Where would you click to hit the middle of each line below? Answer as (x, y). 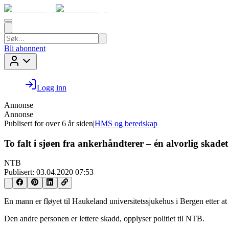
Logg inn (52, 88)
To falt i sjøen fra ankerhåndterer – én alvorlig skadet (116, 143)
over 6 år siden (69, 123)
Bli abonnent (25, 48)
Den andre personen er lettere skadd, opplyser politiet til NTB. (104, 218)
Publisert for (24, 123)
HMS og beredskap (126, 123)
